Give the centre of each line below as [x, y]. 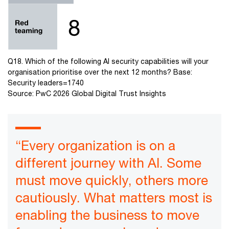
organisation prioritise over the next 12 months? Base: [100, 72]
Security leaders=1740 [46, 82]
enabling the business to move [107, 215]
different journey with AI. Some [108, 163]
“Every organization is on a [95, 145]
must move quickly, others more [112, 180]
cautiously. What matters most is [114, 197]
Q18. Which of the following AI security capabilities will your [108, 61]
